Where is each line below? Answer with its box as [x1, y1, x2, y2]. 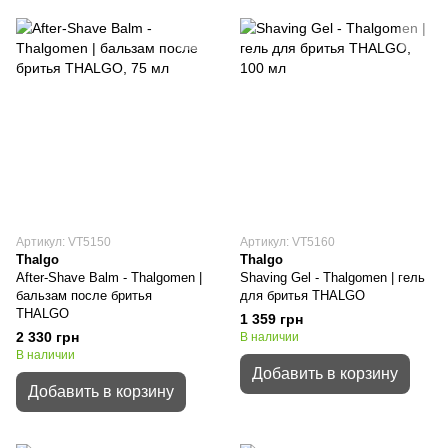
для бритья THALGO [240, 288, 365, 303]
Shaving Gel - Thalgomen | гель [240, 270, 425, 285]
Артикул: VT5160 [240, 235, 335, 249]
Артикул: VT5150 [16, 235, 111, 249]
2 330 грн [16, 329, 79, 345]
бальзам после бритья [16, 288, 152, 303]
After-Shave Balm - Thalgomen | [16, 270, 202, 285]
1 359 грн [240, 311, 303, 327]
